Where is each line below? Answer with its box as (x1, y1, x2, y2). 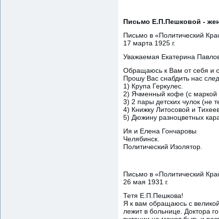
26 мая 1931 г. (123, 177, 169, 186)
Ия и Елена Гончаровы (123, 127, 197, 135)
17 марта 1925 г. (123, 39, 175, 47)
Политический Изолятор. (123, 142, 202, 151)
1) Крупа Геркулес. (123, 82, 183, 90)
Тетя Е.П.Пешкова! (123, 191, 183, 199)
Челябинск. (123, 134, 159, 143)
